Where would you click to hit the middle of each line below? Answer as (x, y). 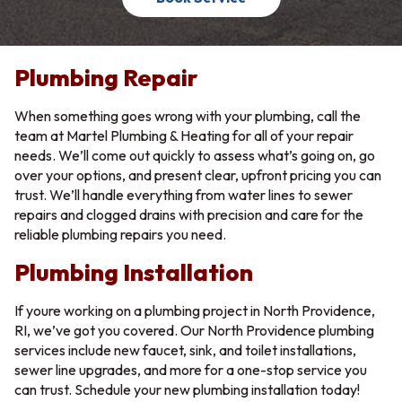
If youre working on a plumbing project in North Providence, (195, 310)
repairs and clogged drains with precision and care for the (189, 214)
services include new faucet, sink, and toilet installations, (185, 350)
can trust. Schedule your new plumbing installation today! (187, 389)
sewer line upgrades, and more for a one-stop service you (191, 370)
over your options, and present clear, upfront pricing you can (198, 175)
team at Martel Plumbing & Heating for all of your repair (184, 135)
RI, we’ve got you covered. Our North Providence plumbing (194, 330)
